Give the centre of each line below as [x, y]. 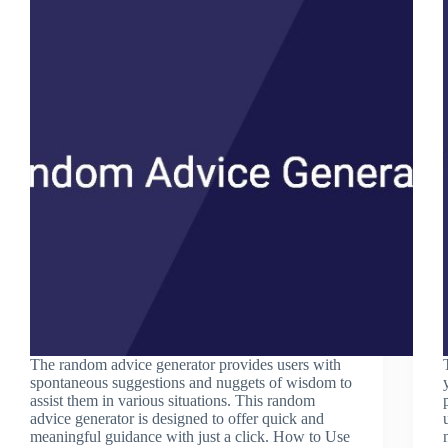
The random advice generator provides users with [185, 364]
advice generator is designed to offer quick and [177, 418]
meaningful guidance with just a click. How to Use [190, 436]
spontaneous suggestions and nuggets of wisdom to [191, 382]
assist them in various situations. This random [172, 400]
